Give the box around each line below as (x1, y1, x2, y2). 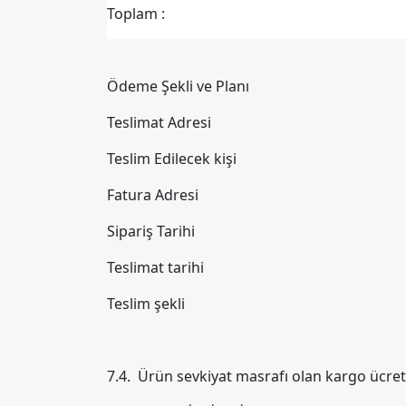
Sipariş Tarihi (107, 221, 195, 241)
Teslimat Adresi (107, 112, 211, 132)
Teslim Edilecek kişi (107, 149, 237, 169)
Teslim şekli (107, 294, 185, 314)
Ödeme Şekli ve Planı (107, 76, 249, 96)
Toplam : (107, 4, 165, 24)
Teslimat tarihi (107, 257, 204, 277)
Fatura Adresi (107, 185, 198, 205)
